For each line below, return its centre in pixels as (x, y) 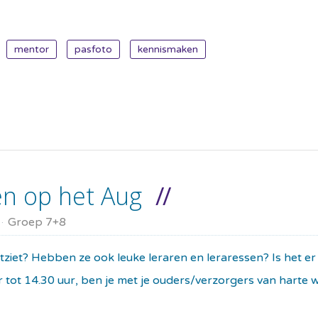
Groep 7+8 (37, 222)
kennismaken (168, 49)
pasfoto (93, 49)
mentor (32, 49)
